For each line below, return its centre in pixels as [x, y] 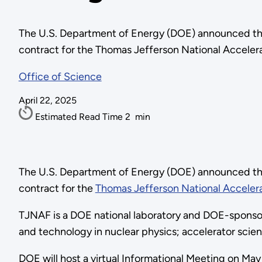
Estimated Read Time [80, 117]
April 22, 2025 [47, 101]
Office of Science [60, 77]
